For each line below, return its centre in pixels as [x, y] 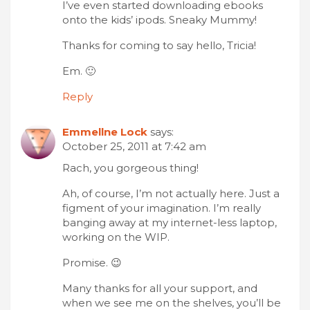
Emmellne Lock [105, 131]
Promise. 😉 [92, 262]
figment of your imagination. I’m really [162, 208]
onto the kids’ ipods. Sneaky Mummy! [159, 19]
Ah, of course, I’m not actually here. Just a [171, 193]
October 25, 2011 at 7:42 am [134, 146]
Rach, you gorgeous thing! [130, 167]
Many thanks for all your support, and [160, 288]
